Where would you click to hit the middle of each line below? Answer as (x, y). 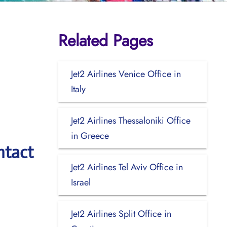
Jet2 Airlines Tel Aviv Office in (127, 167)
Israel (81, 182)
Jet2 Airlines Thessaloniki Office (130, 120)
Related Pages (105, 40)
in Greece (90, 136)
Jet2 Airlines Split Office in (121, 214)
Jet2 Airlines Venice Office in (126, 74)
